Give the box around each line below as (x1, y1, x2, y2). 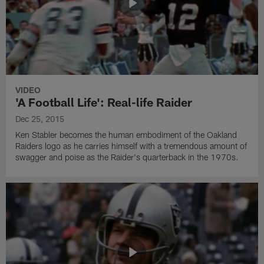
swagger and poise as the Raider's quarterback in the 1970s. (15, 151, 239, 162)
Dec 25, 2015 (15, 113, 65, 124)
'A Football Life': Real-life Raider (15, 94, 193, 109)
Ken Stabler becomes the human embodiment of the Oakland (15, 129, 237, 140)
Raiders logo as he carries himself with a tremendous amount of (15, 140, 247, 151)
